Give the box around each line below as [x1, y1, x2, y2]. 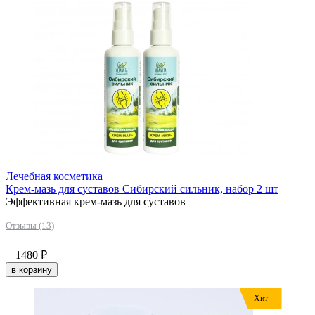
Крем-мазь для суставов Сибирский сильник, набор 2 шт [6, 182, 278, 195]
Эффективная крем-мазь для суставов [6, 195, 186, 207]
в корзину [11, 264, 52, 275]
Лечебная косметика [6, 169, 103, 182]
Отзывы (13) [6, 219, 54, 231]
